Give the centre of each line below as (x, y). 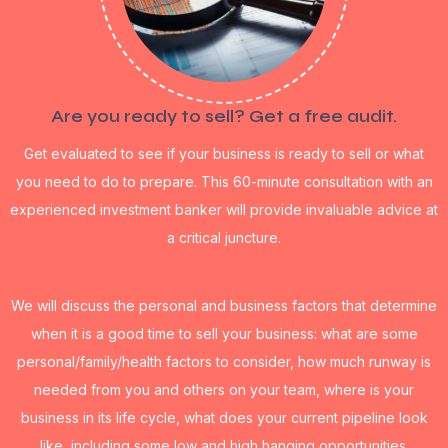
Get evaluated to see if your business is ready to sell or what (224, 153)
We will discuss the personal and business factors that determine (224, 305)
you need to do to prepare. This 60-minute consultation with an (224, 181)
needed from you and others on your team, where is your (224, 389)
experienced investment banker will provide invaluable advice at (224, 209)
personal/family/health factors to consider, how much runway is (224, 361)
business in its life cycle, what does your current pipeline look (224, 417)
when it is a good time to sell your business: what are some (224, 333)
